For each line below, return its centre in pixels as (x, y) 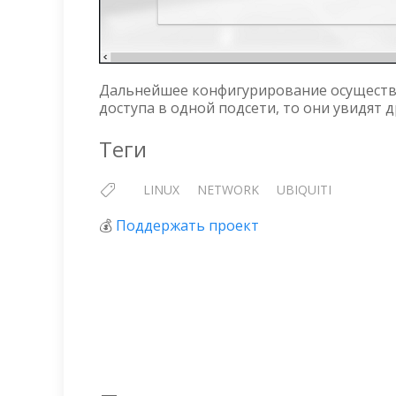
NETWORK (228, 190)
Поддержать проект (187, 225)
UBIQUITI (304, 190)
